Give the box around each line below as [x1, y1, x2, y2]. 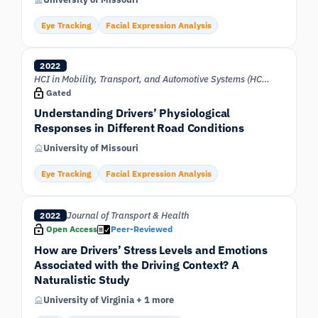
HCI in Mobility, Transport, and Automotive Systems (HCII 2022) [262, 72, 270, 85]
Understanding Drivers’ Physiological [34, 105, 231, 121]
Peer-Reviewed [111, 223, 173, 234]
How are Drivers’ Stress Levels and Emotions [34, 241, 268, 257]
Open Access [45, 223, 97, 234]
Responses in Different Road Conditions [34, 120, 244, 136]
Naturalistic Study [34, 271, 131, 287]
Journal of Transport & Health [66, 209, 189, 221]
